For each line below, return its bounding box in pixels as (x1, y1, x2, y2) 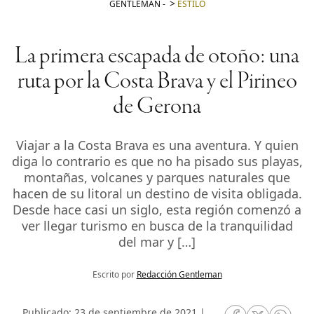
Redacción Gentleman (136, 268, 222, 280)
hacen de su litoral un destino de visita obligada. (12, 184, 302, 202)
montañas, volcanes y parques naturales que (24, 168, 290, 186)
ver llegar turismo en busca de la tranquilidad (21, 217, 293, 234)
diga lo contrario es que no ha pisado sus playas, (11, 152, 303, 170)
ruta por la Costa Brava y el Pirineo (17, 69, 297, 95)
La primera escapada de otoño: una (15, 43, 299, 69)
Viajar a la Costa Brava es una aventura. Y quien (15, 136, 299, 153)
